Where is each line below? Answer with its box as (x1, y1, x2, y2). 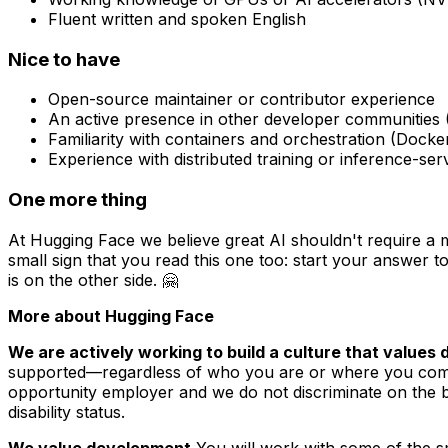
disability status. (8, 401, 125, 422)
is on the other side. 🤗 (8, 269, 178, 290)
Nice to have (8, 47, 120, 71)
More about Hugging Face (8, 305, 214, 326)
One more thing (8, 188, 147, 212)
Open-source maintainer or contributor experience (48, 89, 435, 110)
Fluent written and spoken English (48, 8, 306, 29)
